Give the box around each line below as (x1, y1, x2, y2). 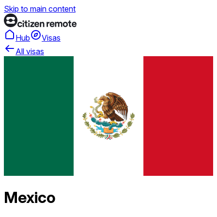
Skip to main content (4, 4, 76, 14)
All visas (15, 46, 44, 56)
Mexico (4, 188, 56, 207)
